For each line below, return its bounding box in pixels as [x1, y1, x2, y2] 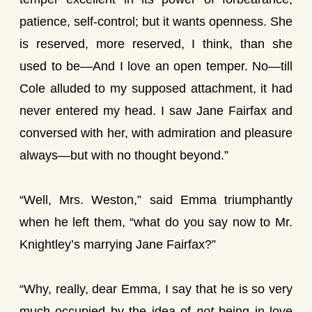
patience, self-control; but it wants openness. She [19, 15, 292, 29]
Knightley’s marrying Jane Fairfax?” [19, 237, 216, 251]
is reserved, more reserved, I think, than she [19, 37, 292, 51]
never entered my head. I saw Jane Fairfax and [19, 104, 292, 118]
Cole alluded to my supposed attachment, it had [19, 81, 292, 95]
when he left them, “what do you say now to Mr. [19, 215, 292, 229]
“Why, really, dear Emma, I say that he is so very [19, 282, 292, 296]
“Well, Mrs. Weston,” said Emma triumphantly [19, 193, 292, 207]
